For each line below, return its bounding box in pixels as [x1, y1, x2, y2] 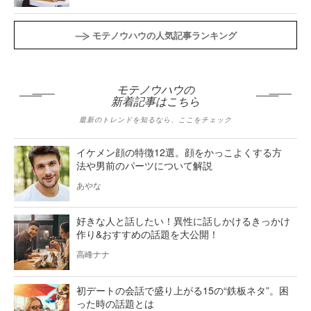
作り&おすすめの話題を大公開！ [76, 227, 219, 242]
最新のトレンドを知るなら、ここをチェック [79, 115, 232, 125]
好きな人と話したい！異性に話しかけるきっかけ [76, 214, 290, 228]
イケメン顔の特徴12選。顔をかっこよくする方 [76, 145, 282, 160]
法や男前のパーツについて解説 [76, 158, 212, 173]
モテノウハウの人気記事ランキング [92, 28, 237, 42]
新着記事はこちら [111, 96, 200, 108]
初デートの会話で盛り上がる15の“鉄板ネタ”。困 [76, 283, 289, 298]
